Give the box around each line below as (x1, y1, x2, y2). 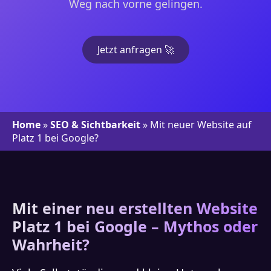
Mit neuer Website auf (150, 118, 252, 131)
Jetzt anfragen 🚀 (97, 43, 174, 56)
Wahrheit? (12, 234, 90, 255)
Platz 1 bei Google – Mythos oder (12, 216, 258, 237)
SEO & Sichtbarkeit (50, 118, 140, 131)
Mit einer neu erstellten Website (12, 198, 258, 218)
